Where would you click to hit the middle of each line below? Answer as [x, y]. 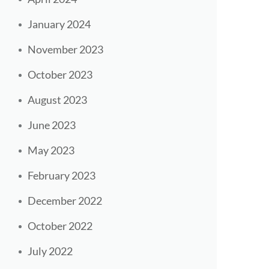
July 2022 [50, 251]
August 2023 [57, 100]
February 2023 [62, 176]
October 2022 [60, 226]
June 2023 [52, 125]
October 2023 [60, 75]
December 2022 [65, 201]
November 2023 [65, 50]
